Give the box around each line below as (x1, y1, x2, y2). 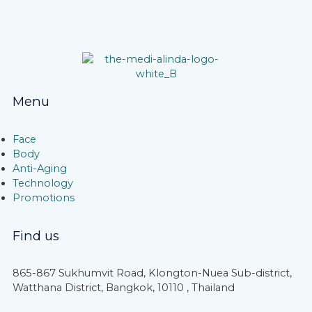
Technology (13, 176, 73, 189)
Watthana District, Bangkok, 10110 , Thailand (13, 281, 235, 295)
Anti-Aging (13, 162, 67, 175)
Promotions (13, 191, 75, 204)
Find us (13, 227, 59, 244)
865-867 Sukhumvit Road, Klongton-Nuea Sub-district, (13, 267, 292, 280)
